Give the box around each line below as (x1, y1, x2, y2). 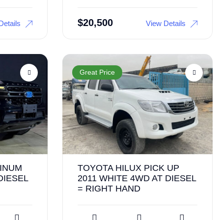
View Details (146, 19, 186, 27)
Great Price (80, 68, 115, 77)
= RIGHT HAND (78, 183, 140, 193)
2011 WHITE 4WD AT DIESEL (78, 173, 196, 183)
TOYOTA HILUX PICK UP (78, 163, 179, 173)
